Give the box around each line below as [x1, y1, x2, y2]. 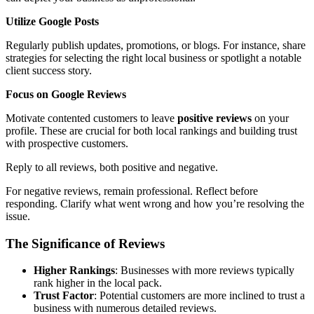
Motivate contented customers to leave [6, 111, 177, 124]
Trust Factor [34, 289, 94, 302]
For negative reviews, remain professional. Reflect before [6, 184, 258, 197]
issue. [6, 210, 30, 222]
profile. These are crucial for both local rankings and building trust [6, 124, 297, 137]
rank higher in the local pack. [34, 277, 162, 289]
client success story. [6, 64, 92, 76]
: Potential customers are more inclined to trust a [94, 289, 305, 302]
